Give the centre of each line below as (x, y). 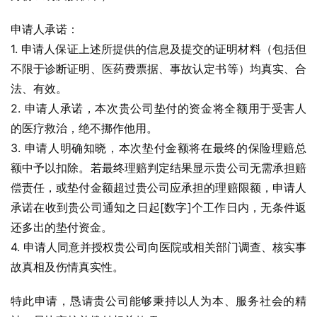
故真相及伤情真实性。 (67, 267)
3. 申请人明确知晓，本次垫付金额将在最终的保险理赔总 (158, 148)
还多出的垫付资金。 (62, 227)
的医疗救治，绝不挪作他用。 (84, 128)
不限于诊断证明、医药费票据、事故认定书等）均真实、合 (158, 69)
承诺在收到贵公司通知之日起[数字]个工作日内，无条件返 (158, 207)
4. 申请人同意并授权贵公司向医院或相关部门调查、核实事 (158, 247)
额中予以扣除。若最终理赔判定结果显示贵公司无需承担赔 (158, 168)
